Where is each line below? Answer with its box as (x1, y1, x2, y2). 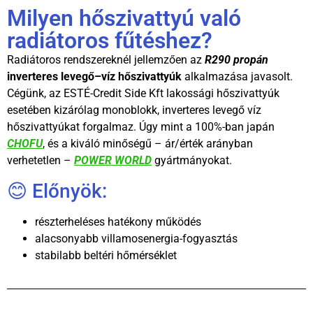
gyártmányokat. (152, 154, 232, 168)
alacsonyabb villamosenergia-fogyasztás (35, 231, 238, 245)
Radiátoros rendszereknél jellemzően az (7, 53, 205, 67)
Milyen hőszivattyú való (7, 5, 241, 32)
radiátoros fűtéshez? (7, 27, 212, 54)
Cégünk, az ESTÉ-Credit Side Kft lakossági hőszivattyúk (7, 87, 279, 101)
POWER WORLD (74, 154, 152, 168)
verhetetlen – (7, 154, 74, 168)
